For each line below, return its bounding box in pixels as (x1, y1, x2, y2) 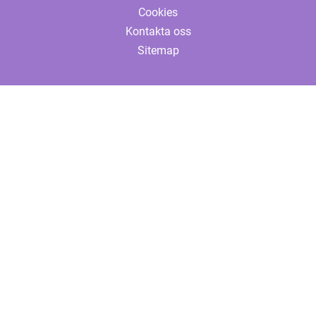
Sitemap (137, 44, 179, 57)
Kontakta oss (125, 25, 191, 38)
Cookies (138, 6, 178, 19)
